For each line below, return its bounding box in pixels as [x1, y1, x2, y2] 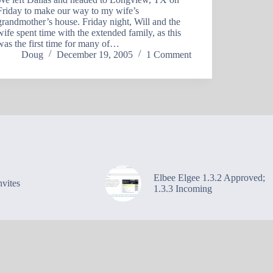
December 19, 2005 [57, 49, 133, 60]
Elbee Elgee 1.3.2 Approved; [153, 172, 265, 183]
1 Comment [146, 49, 192, 60]
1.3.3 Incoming [153, 183, 212, 194]
